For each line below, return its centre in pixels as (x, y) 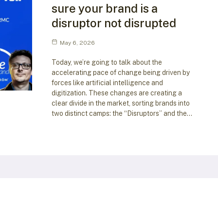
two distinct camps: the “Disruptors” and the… (122, 113)
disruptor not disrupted (114, 23)
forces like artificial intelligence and (107, 82)
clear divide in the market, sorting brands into (120, 103)
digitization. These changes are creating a (117, 93)
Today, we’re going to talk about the (107, 62)
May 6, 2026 (77, 43)
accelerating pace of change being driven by (120, 72)
